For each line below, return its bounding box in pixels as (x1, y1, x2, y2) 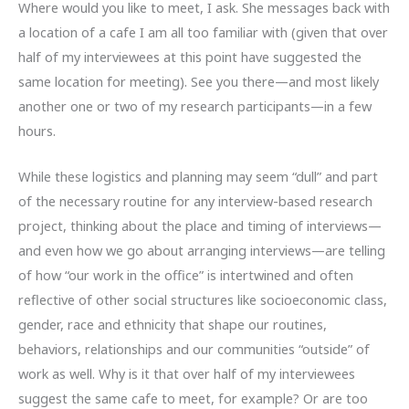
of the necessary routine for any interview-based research (18, 192, 372, 211)
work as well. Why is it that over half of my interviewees (18, 364, 355, 383)
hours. (18, 121, 56, 140)
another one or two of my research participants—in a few (18, 96, 372, 115)
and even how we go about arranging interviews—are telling (18, 241, 385, 260)
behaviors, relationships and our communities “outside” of (18, 340, 370, 359)
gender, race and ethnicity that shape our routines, (18, 315, 327, 334)
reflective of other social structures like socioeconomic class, (18, 290, 387, 309)
